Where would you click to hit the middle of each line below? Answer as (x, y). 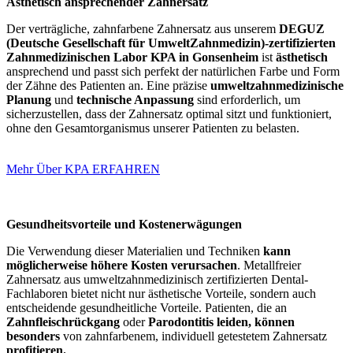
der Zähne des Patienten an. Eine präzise (108, 85)
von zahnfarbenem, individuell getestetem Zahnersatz (193, 336)
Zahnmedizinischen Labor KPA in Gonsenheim (132, 57)
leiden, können (256, 321)
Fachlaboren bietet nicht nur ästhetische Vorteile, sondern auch (161, 293)
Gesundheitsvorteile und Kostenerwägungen (124, 224)
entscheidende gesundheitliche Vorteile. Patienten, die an (147, 307)
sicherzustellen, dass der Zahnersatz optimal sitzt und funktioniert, (169, 113)
